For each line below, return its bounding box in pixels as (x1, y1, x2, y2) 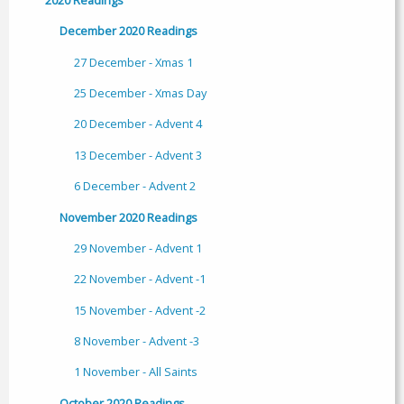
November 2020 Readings (60, 208, 197, 225)
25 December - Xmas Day (74, 85, 207, 102)
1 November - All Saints (74, 363, 197, 381)
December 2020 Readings (60, 23, 197, 40)
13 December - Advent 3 (74, 146, 202, 163)
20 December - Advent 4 (74, 115, 202, 133)
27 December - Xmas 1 (74, 53, 193, 70)
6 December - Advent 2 (74, 178, 196, 195)
